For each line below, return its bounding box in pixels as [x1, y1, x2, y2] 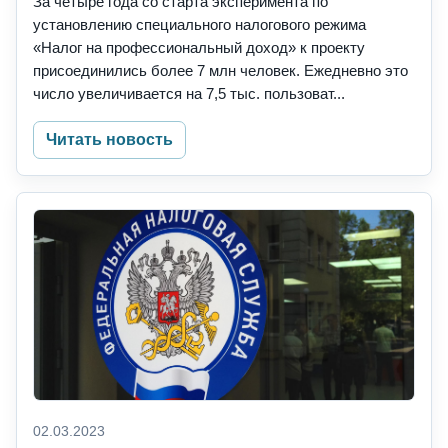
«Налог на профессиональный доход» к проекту [33, 39, 365, 57]
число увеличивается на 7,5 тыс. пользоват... [33, 85, 345, 103]
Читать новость [46, 131, 173, 149]
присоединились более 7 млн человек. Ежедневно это [33, 62, 408, 80]
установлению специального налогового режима [33, 16, 366, 34]
